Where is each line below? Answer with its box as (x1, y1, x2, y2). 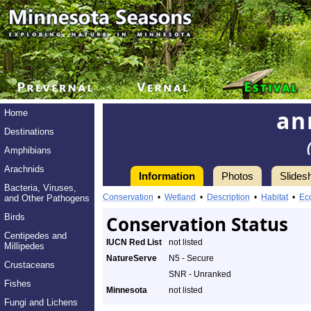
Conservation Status (106, 212, 288, 237)
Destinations (4, 126, 54, 137)
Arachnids (4, 164, 44, 174)
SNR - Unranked (169, 269, 231, 279)
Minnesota (106, 285, 147, 295)
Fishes (4, 278, 31, 289)
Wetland (165, 192, 196, 202)
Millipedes (4, 241, 44, 251)
